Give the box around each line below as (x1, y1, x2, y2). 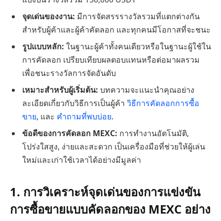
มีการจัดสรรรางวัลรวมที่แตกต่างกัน (77, 11, 200, 22)
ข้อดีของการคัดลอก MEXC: (22, 128, 119, 139)
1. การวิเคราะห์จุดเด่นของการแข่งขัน (10, 183, 200, 200)
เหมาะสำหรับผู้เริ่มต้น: (22, 84, 100, 96)
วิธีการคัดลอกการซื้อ (127, 98, 199, 109)
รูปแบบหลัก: (22, 41, 66, 52)
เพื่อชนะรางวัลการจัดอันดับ (22, 68, 116, 79)
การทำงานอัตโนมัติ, (119, 128, 189, 139)
